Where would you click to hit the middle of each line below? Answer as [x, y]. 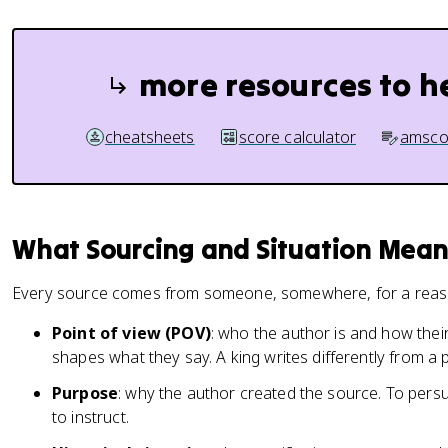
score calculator [297, 137]
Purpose [85, 393]
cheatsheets [149, 137]
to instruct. [90, 417]
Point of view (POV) [131, 333]
